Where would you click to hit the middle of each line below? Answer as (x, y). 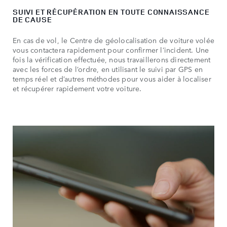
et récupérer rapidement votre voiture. (77, 88)
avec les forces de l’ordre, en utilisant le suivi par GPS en (108, 69)
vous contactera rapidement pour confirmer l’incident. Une (111, 50)
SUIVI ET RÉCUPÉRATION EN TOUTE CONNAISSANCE (111, 12)
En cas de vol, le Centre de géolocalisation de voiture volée (114, 40)
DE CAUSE (32, 20)
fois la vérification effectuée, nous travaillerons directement (112, 60)
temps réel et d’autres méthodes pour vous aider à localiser (112, 79)
